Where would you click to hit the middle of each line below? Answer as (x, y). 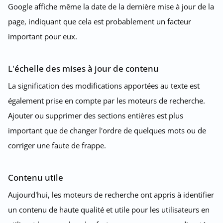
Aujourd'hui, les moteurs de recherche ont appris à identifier (111, 194)
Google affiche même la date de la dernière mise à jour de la (111, 6)
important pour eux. (43, 36)
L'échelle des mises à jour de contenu (83, 68)
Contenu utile (36, 177)
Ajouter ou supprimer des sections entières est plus (96, 115)
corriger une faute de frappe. (57, 145)
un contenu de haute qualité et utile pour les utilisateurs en (109, 209)
